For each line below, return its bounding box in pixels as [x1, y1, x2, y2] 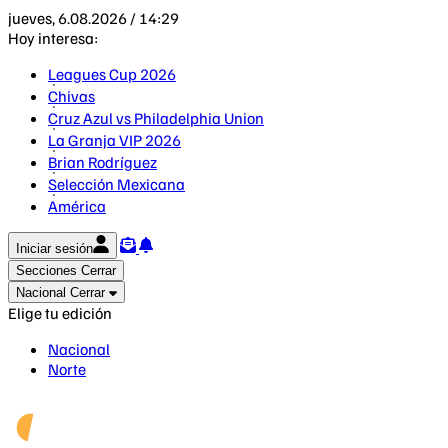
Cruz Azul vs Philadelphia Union [48, 108, 264, 128]
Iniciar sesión [16, 241, 93, 256]
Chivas [48, 86, 95, 106]
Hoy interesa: [8, 28, 98, 48]
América [48, 196, 106, 216]
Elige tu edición [8, 303, 112, 323]
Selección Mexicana [48, 174, 185, 194]
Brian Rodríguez [48, 152, 157, 172]
